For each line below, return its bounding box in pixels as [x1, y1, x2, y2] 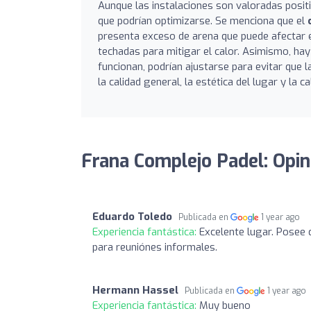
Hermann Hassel [92, 283, 178, 297]
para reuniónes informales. [92, 239, 217, 254]
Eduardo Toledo [92, 209, 172, 224]
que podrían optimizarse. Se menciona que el [98, 13, 308, 28]
